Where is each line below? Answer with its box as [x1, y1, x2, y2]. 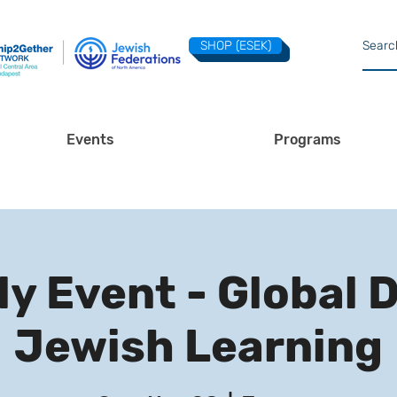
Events [66, 131, 114, 148]
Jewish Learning [14, 320, 383, 373]
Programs [274, 131, 341, 148]
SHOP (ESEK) [199, 38, 271, 53]
